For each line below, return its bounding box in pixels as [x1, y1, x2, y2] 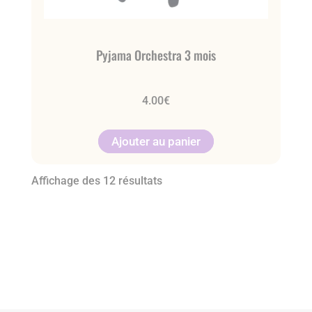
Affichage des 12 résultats [31, 173, 162, 187]
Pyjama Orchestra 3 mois [95, 46, 216, 65]
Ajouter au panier [111, 134, 201, 149]
